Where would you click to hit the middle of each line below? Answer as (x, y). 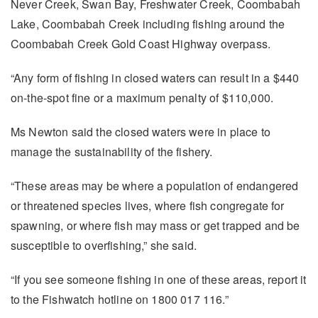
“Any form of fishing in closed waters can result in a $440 (155, 77)
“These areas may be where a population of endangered (155, 185)
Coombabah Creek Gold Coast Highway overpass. (141, 43)
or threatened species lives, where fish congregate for (148, 205)
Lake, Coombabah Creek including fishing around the (148, 23)
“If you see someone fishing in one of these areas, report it (159, 279)
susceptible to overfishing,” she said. (104, 245)
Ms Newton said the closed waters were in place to (141, 131)
